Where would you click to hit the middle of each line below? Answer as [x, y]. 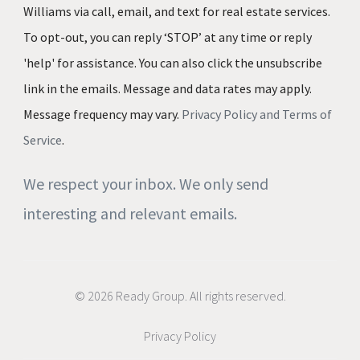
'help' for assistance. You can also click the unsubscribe [173, 62]
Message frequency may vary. [102, 114]
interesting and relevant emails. [130, 213]
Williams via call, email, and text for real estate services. [177, 11]
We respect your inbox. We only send [146, 183]
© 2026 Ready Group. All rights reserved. [180, 295]
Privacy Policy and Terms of [257, 114]
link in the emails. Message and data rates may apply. [168, 88]
